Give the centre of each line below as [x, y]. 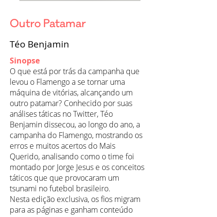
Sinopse [25, 61]
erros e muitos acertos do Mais [62, 146]
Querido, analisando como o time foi [72, 156]
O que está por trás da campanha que [75, 71]
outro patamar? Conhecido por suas [71, 103]
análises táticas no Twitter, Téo [61, 114]
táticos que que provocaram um [64, 178]
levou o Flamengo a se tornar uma [67, 82]
